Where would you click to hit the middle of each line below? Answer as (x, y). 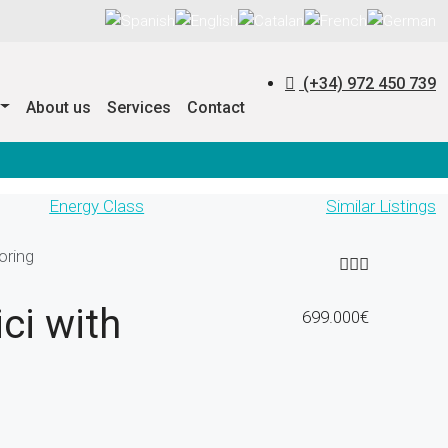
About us (58, 107)
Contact (216, 107)
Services (139, 107)
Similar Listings (380, 205)
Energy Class (97, 205)
